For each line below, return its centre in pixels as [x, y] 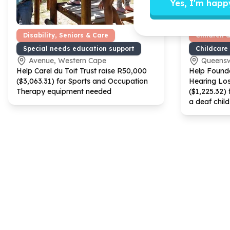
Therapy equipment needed [64, 91]
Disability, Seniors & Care [66, 35]
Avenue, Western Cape [68, 60]
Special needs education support [79, 48]
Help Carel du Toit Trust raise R [69, 71]
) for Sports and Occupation [100, 81]
